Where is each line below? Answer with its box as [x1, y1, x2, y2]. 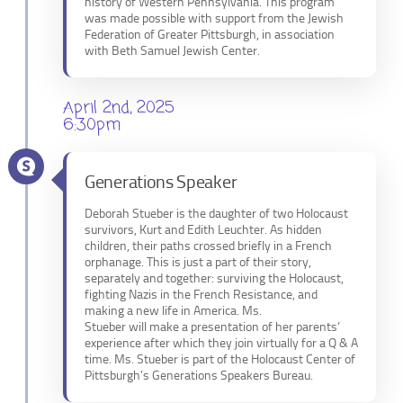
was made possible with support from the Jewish [85, 11, 344, 27]
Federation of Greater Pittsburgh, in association [85, 27, 335, 43]
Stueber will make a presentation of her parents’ [85, 319, 340, 336]
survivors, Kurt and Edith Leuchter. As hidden [85, 222, 322, 238]
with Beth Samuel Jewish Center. [85, 43, 260, 59]
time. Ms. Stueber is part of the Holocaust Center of [85, 352, 355, 368]
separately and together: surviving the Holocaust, [85, 271, 344, 287]
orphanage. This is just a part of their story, [85, 255, 311, 271]
